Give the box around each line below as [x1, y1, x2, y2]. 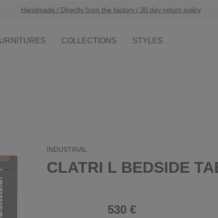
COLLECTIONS [61, 36, 117, 45]
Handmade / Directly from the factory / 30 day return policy [21, 6, 201, 14]
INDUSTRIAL [47, 145, 87, 153]
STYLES [132, 36, 163, 45]
